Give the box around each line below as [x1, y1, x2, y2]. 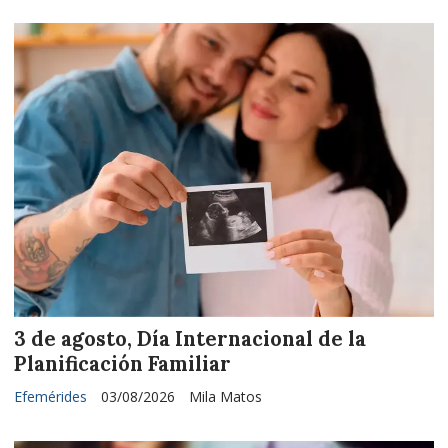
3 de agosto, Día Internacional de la [14, 326, 366, 353]
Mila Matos [189, 387, 262, 407]
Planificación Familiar [14, 351, 231, 378]
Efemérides [14, 387, 87, 407]
